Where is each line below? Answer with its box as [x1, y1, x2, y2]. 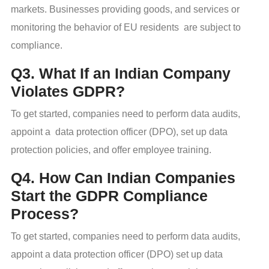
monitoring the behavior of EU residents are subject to [11, 22, 241, 33]
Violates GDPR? [11, 83, 125, 100]
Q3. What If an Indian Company [11, 65, 231, 82]
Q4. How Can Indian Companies [11, 169, 235, 187]
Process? [11, 205, 79, 223]
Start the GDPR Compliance [11, 187, 208, 205]
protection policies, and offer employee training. [11, 145, 211, 156]
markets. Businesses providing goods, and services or [11, 4, 240, 15]
